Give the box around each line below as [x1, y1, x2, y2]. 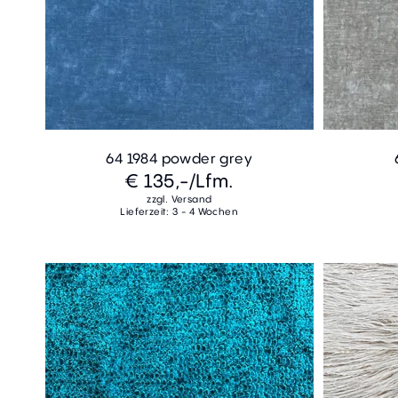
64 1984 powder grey [106, 148, 253, 169]
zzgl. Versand [147, 193, 212, 206]
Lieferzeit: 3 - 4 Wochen [120, 205, 239, 219]
